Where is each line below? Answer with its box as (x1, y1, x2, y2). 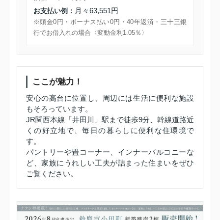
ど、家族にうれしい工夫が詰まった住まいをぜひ (26, 159, 194, 167)
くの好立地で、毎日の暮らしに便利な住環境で (26, 126, 194, 135)
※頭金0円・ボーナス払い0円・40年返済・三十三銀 (33, 18, 187, 26)
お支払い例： (33, 7, 75, 15)
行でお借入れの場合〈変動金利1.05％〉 (33, 29, 148, 37)
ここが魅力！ (32, 77, 82, 87)
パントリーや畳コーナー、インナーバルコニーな (26, 148, 194, 157)
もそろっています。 (26, 105, 92, 113)
